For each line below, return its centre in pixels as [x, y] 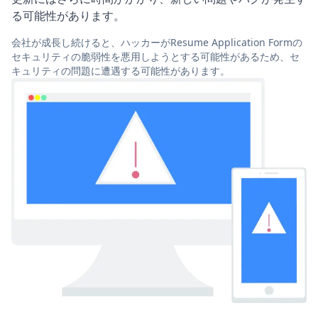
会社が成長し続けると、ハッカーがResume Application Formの [157, 43]
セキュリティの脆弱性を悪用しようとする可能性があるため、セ [155, 57]
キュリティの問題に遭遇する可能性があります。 [121, 71]
